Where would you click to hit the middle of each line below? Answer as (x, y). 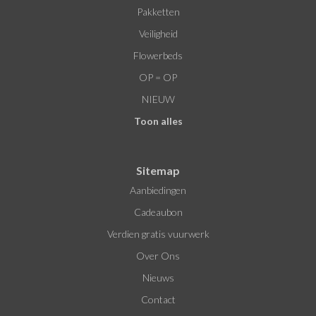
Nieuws (158, 278)
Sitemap (158, 170)
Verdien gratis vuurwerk (158, 234)
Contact (158, 299)
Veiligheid (158, 34)
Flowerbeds (158, 55)
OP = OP (158, 77)
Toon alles (158, 121)
